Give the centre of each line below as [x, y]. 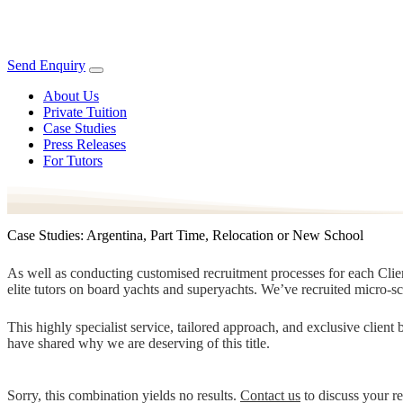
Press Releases [85, 144]
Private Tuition [85, 112]
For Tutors [73, 161]
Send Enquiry [46, 65]
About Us [71, 96]
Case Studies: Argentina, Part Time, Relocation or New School [185, 235]
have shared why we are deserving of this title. [139, 343]
